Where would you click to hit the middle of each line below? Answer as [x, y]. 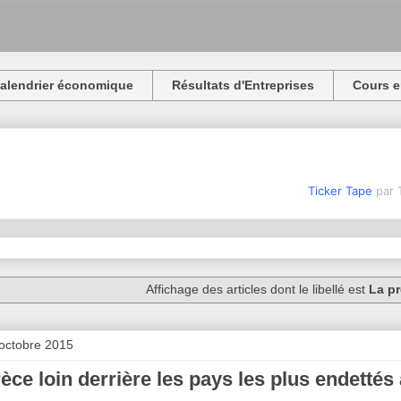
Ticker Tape [340, 190]
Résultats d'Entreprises [243, 85]
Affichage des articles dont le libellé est [257, 290]
